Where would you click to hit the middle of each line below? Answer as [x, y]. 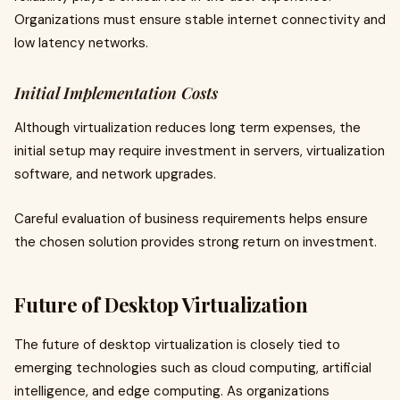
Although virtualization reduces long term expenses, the [187, 128]
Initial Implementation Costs [116, 93]
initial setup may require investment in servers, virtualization [200, 151]
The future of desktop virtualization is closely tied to [177, 345]
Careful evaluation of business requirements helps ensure [191, 219]
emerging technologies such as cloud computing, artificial [193, 368]
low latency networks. [81, 43]
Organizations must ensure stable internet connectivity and [200, 20]
